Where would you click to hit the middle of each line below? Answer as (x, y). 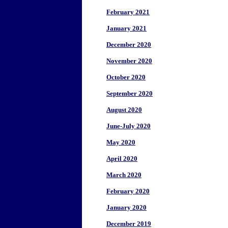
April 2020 (122, 159)
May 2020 (121, 142)
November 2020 (129, 61)
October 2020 (126, 77)
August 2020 (124, 110)
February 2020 (128, 191)
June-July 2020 (129, 126)
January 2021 (126, 28)
